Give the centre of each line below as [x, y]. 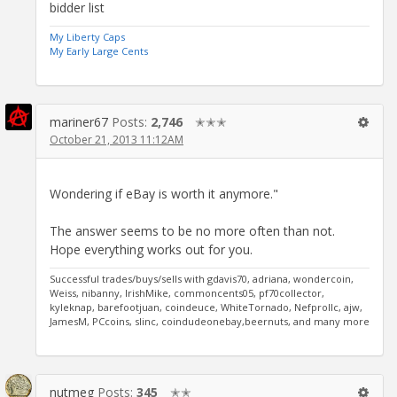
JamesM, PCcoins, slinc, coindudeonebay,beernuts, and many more [210, 321]
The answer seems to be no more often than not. [192, 230]
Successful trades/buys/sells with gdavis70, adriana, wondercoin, [202, 278]
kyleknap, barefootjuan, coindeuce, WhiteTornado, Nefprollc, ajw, [206, 307]
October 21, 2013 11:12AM [117, 139]
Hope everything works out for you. [151, 249]
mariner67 [79, 121]
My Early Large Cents [99, 51]
